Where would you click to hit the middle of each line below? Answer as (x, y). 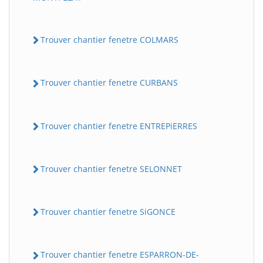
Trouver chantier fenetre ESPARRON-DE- (120, 255)
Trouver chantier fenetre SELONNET (111, 168)
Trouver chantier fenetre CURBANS (109, 83)
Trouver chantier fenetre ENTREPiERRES (119, 126)
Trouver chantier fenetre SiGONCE (108, 212)
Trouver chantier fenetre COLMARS (109, 40)
